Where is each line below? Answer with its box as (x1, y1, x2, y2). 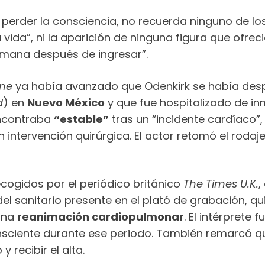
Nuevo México (27, 95, 105, 110)
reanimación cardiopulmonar (17, 209, 184, 225)
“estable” (54, 111, 109, 127)
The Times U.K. (183, 176, 258, 192)
